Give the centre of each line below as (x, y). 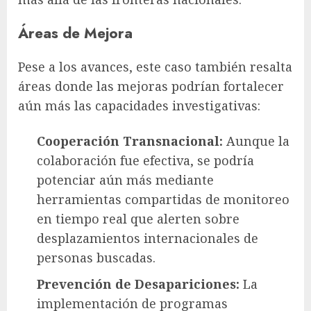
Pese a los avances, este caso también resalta (155, 66)
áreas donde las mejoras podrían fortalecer (151, 86)
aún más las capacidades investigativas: (139, 105)
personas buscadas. (96, 257)
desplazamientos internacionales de (148, 238)
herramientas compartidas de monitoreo (163, 199)
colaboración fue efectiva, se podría (145, 160)
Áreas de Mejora (75, 33)
